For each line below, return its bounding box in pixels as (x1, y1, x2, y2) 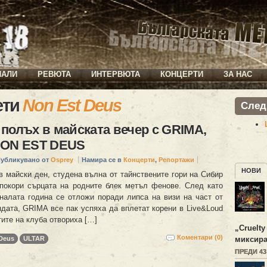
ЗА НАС (223, 70, 252, 79)
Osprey (51, 156, 73, 164)
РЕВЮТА (38, 70, 71, 79)
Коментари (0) (177, 234, 223, 241)
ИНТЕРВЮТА (91, 70, 140, 79)
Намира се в (82, 156, 123, 164)
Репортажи (159, 156, 194, 164)
